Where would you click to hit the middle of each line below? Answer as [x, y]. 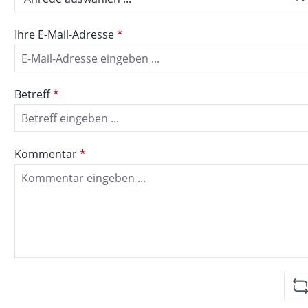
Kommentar [47, 154]
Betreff [34, 94]
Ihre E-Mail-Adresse [66, 34]
